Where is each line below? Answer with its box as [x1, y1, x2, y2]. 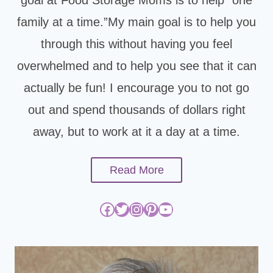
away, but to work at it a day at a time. [33, 124, 240, 138]
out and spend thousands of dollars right [27, 102, 246, 116]
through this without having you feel [41, 37, 232, 51]
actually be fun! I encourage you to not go [24, 80, 249, 94]
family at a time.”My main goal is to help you [17, 15, 256, 29]
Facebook [99, 200, 107, 217]
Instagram [129, 200, 141, 217]
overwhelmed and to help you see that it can [16, 58, 257, 73]
